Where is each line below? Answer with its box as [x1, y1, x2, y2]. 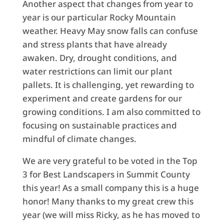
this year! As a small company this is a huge [22, 181, 199, 193]
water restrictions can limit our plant [22, 65, 172, 77]
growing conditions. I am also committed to [22, 105, 200, 117]
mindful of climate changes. [22, 132, 136, 144]
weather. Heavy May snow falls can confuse [22, 24, 198, 36]
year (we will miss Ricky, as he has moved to [22, 208, 200, 220]
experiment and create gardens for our [22, 92, 182, 104]
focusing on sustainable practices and [22, 119, 177, 131]
